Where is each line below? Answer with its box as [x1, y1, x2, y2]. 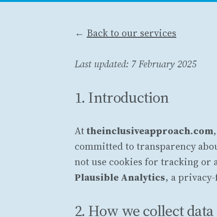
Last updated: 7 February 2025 [75, 57, 197, 71]
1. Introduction [75, 87, 169, 108]
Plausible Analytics [75, 170, 165, 185]
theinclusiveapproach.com [87, 124, 213, 138]
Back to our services [87, 26, 176, 40]
